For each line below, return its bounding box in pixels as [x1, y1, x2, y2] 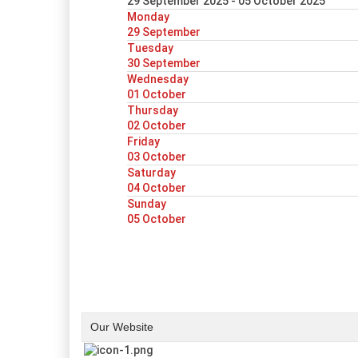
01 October [127, 88, 186, 101]
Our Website [90, 320, 153, 333]
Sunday [127, 197, 166, 210]
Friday [127, 135, 160, 148]
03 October [127, 150, 186, 163]
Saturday [127, 166, 176, 179]
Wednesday [127, 73, 189, 86]
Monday [127, 10, 169, 23]
